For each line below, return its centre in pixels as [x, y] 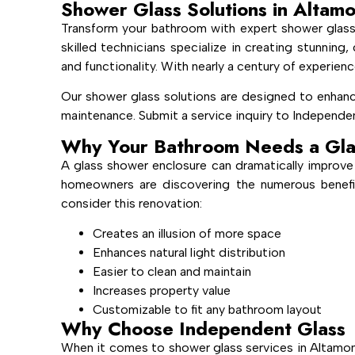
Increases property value [161, 291]
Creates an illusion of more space [187, 234]
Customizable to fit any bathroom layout [207, 310]
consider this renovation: [131, 203]
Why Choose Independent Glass [203, 329]
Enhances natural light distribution [189, 253]
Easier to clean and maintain [172, 272]
